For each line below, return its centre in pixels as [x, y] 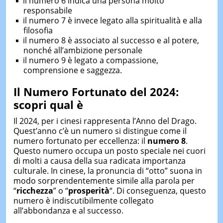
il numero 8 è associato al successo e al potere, [111, 40]
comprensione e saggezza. [72, 70]
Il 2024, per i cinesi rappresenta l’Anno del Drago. [105, 121]
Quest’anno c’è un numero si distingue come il [100, 131]
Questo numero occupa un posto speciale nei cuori [109, 151]
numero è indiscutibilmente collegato [83, 201]
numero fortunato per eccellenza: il [80, 141]
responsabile [48, 10]
